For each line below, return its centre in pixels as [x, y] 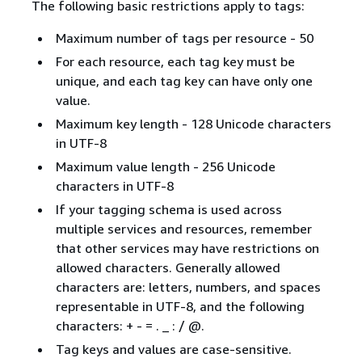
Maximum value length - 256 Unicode [165, 166]
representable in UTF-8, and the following [180, 306]
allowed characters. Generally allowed [168, 267]
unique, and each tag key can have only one [184, 81]
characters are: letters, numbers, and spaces [188, 287]
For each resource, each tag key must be [175, 61]
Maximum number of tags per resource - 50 [184, 38]
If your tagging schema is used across [168, 209]
